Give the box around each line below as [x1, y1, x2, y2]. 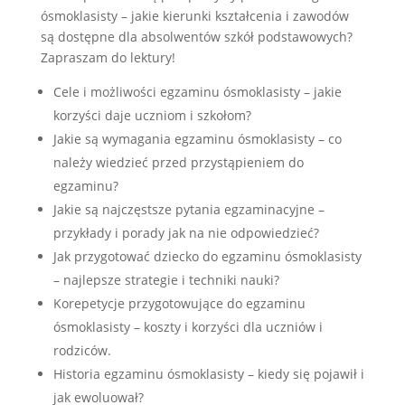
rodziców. [52, 341, 111, 359]
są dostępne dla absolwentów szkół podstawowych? [40, 27, 353, 45]
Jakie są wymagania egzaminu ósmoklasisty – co [52, 129, 342, 147]
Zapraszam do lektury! [40, 48, 175, 66]
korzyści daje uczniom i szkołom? [52, 106, 251, 124]
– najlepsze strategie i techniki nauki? [52, 270, 279, 288]
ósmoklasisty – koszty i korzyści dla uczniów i [52, 317, 323, 335]
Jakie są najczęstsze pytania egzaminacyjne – [52, 200, 325, 218]
